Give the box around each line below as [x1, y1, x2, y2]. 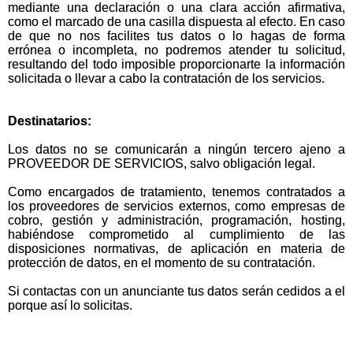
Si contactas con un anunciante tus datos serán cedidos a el [8, 284, 345, 298]
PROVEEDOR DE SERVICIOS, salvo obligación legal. [8, 157, 318, 170]
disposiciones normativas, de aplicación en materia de [8, 242, 345, 255]
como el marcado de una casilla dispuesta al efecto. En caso [8, 15, 345, 28]
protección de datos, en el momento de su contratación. [8, 256, 315, 269]
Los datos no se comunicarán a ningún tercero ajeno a [8, 143, 345, 156]
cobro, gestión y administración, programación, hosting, [8, 214, 345, 227]
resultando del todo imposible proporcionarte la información [8, 58, 345, 71]
